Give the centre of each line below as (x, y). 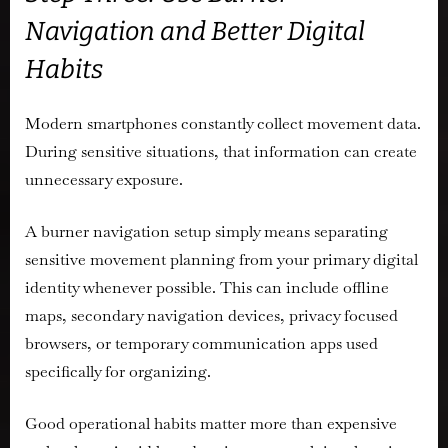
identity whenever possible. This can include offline (207, 288)
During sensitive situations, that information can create (221, 152)
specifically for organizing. (118, 372)
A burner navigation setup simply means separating (206, 232)
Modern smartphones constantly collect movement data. (223, 124)
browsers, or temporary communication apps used (201, 344)
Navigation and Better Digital (195, 32)
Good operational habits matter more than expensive (211, 424)
